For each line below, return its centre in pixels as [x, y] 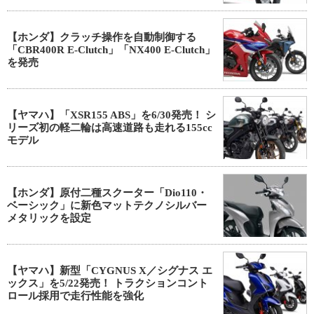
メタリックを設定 [49, 218]
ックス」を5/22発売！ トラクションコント [108, 283]
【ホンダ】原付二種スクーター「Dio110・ [107, 193]
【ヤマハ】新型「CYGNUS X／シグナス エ [110, 271]
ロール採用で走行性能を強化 [75, 296]
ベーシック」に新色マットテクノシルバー [107, 205]
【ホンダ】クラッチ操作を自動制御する [102, 37]
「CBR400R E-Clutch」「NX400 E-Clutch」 [111, 50]
